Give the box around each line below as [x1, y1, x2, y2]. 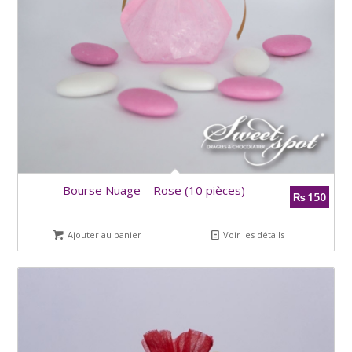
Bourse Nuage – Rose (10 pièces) [62, 181, 245, 198]
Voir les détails [221, 228, 285, 240]
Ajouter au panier [65, 228, 142, 240]
